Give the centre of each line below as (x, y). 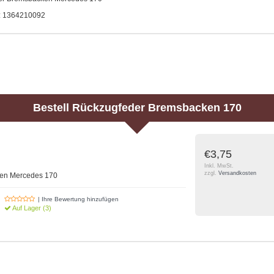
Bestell (52, 107)
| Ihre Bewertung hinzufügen (79, 199)
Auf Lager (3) (31, 208)
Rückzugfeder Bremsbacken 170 (157, 107)
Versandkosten (237, 173)
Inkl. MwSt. (219, 165)
